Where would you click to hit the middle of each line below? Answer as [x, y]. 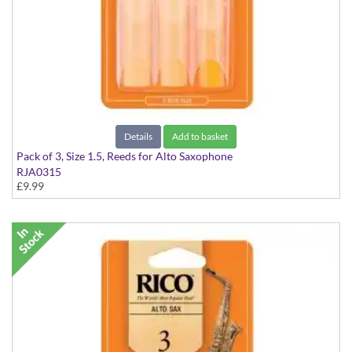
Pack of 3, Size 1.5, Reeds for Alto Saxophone [125, 156]
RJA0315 [39, 172]
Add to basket [200, 137]
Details [138, 137]
